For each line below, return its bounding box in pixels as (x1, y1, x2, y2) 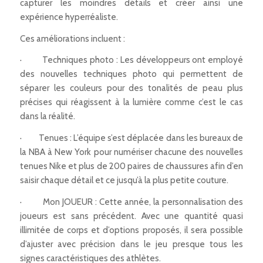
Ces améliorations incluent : (19, 33, 125, 44)
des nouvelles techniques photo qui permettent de (19, 69, 244, 80)
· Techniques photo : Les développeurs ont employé (19, 55, 244, 66)
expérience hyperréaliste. (19, 11, 118, 22)
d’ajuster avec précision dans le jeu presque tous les (19, 238, 244, 249)
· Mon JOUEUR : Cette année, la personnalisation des (19, 196, 244, 207)
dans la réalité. (19, 111, 75, 122)
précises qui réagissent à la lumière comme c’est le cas (19, 97, 244, 108)
